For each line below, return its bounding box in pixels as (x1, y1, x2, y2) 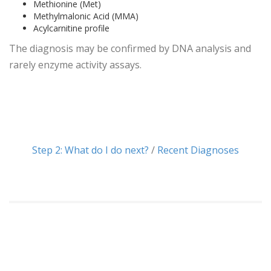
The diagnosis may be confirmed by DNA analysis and (9, 42, 251, 55)
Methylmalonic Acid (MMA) (33, 10, 139, 22)
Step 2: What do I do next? (32, 143, 149, 157)
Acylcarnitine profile (33, 22, 109, 34)
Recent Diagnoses (157, 143, 239, 157)
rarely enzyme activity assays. (9, 58, 142, 71)
